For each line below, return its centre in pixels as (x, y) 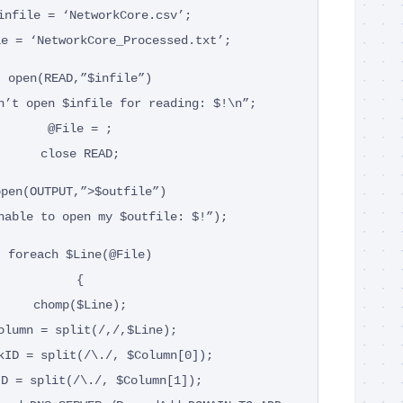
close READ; (80, 153)
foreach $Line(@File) (80, 254)
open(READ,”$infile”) (80, 78)
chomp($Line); (80, 304)
